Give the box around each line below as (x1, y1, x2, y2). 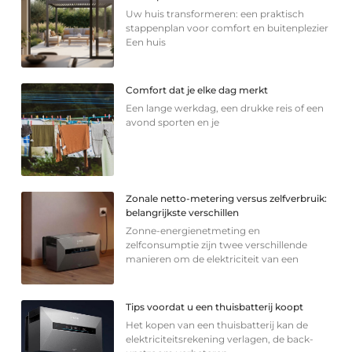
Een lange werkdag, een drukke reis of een (126, 101, 324, 114)
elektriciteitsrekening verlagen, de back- (126, 332, 314, 345)
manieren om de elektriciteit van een (126, 252, 299, 265)
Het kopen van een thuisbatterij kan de (126, 318, 309, 331)
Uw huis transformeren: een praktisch (126, 7, 305, 20)
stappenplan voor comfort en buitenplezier (126, 21, 329, 34)
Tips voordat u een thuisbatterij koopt (126, 300, 304, 313)
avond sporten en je (126, 115, 220, 128)
